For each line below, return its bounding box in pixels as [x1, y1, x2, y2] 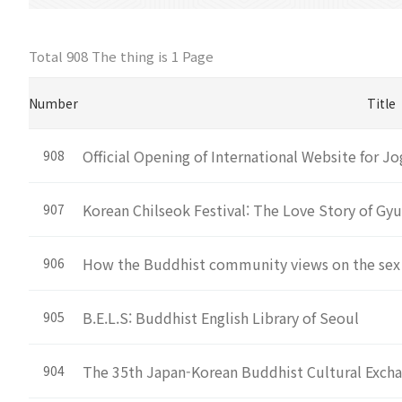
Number [29, 94, 78, 112]
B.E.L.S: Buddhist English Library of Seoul [83, 307, 359, 328]
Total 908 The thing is [29, 47, 168, 66]
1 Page [168, 47, 214, 66]
